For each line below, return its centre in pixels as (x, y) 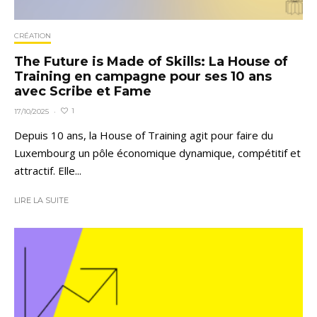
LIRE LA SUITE (41, 200)
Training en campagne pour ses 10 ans (143, 76)
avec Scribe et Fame (83, 91)
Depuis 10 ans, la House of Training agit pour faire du (144, 135)
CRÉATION (33, 35)
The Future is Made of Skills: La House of (151, 61)
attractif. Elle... (48, 170)
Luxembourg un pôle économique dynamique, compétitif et (157, 152)
